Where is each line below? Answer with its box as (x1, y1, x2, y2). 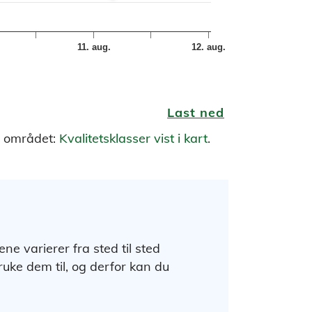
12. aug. (192, 41, 226, 52)
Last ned (167, 104, 224, 120)
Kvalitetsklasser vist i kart (59, 130, 208, 146)
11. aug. (77, 41, 111, 52)
